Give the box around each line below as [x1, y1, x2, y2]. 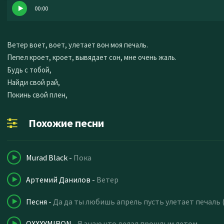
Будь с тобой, [7, 65, 51, 74]
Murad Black [26, 152, 67, 162]
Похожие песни [28, 116, 104, 130]
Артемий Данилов [26, 174, 90, 184]
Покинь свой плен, [7, 90, 67, 99]
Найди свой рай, [7, 77, 60, 87]
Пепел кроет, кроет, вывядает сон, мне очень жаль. [7, 52, 176, 62]
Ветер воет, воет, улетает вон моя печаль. [7, 40, 148, 49]
